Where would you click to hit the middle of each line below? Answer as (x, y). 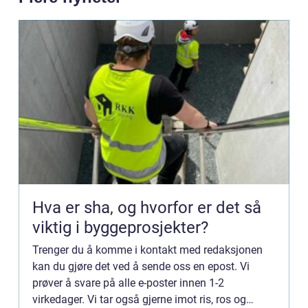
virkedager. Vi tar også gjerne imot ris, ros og (139, 299)
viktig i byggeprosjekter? (120, 227)
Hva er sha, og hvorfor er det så (147, 207)
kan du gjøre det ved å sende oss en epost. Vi (141, 266)
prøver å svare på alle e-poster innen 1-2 (128, 283)
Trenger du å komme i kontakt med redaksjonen (147, 250)
